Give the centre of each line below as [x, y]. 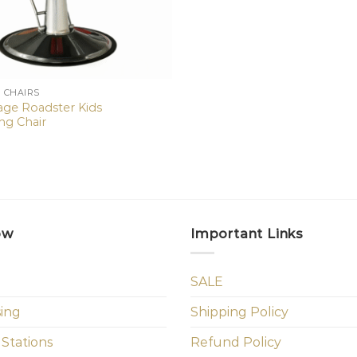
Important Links [247, 233]
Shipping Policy [239, 312]
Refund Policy [236, 343]
